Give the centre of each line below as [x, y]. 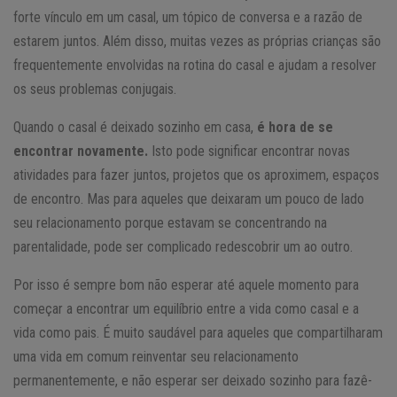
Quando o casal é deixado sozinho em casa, [135, 127]
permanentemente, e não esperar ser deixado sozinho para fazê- [193, 380]
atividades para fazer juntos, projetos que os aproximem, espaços [196, 175]
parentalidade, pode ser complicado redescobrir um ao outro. [183, 246]
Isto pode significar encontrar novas [249, 151]
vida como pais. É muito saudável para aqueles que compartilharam [198, 332]
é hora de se [295, 127]
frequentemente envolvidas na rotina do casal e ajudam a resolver [195, 65]
